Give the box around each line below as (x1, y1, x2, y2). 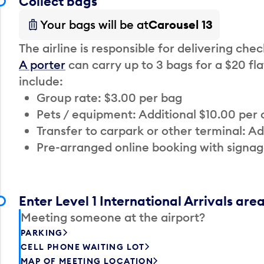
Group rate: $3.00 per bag (37, 90, 182, 105)
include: (19, 73, 63, 88)
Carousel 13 (148, 16, 213, 32)
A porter (19, 57, 65, 72)
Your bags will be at (40, 16, 148, 32)
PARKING (21, 227, 63, 238)
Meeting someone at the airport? (21, 209, 205, 225)
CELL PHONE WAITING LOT (21, 241, 145, 252)
